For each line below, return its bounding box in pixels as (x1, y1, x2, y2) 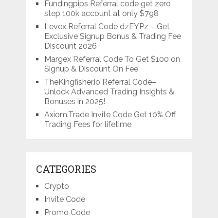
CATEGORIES (36, 163, 96, 176)
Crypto (44, 182, 69, 191)
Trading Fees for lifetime (44, 120, 131, 129)
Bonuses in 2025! (44, 97, 105, 107)
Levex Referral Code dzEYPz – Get (44, 22, 170, 32)
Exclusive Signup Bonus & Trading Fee (44, 32, 181, 41)
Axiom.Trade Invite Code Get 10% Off (44, 110, 176, 120)
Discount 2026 (44, 41, 97, 51)
